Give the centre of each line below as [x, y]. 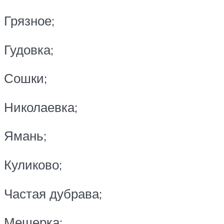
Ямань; [25, 136]
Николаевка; [41, 107]
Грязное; [29, 21]
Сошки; [25, 78]
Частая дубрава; [53, 193]
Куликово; [33, 164]
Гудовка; [29, 49]
